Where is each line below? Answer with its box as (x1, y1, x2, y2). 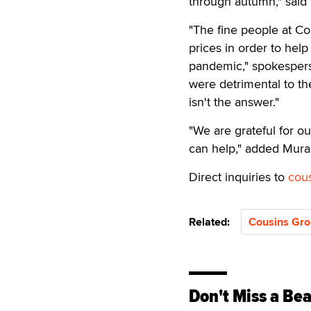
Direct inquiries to (189, 168, 288, 185)
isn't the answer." (189, 93, 279, 110)
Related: (189, 214, 235, 230)
